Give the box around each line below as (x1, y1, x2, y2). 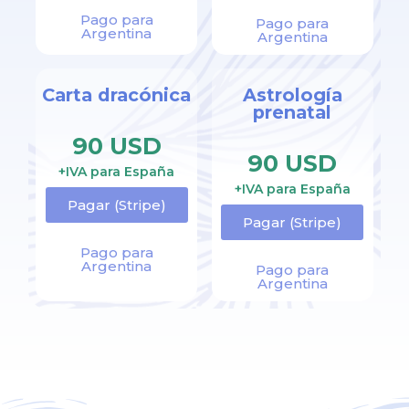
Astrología (242, 84, 342, 107)
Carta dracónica (42, 84, 192, 107)
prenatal (253, 101, 332, 124)
